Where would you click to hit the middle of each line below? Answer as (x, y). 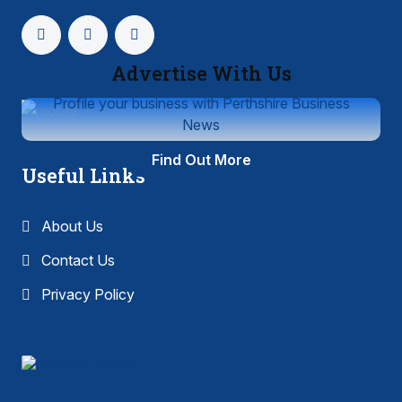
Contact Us (76, 260)
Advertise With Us (201, 73)
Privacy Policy (86, 294)
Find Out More (201, 159)
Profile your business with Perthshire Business (201, 103)
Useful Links (83, 175)
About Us (70, 226)
